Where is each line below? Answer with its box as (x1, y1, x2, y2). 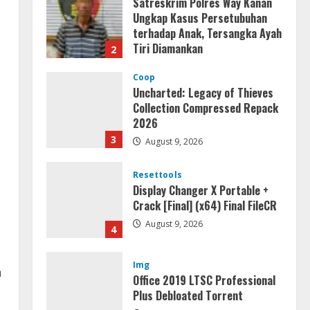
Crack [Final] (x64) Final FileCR (132, 197, 277, 214)
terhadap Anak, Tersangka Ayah (132, 25, 282, 42)
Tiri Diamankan (132, 40, 203, 57)
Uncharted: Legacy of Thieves (132, 84, 273, 101)
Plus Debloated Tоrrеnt (132, 286, 243, 304)
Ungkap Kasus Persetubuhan (132, 10, 267, 26)
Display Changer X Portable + (132, 181, 268, 199)
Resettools (132, 168, 182, 181)
